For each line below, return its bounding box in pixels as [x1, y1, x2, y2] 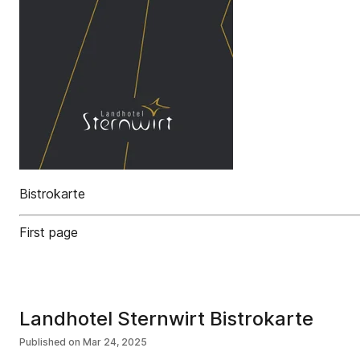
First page [19, 224, 78, 240]
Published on [19, 336, 80, 348]
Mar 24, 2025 [83, 336, 147, 348]
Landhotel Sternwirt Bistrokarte [19, 307, 313, 330]
